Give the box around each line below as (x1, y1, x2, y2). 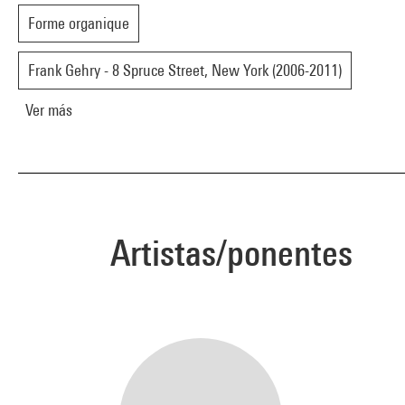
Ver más (25, 100, 72, 119)
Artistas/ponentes (110, 231, 353, 274)
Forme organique (28, 14, 129, 33)
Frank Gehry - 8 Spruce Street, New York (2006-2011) (28, 61, 342, 80)
